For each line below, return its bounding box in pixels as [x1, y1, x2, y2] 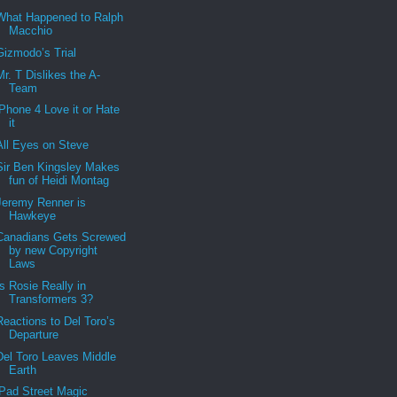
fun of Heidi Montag [9, 173, 110, 187]
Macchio [9, 24, 53, 38]
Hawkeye [9, 208, 57, 222]
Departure [9, 327, 59, 341]
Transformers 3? [9, 292, 94, 307]
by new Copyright [9, 244, 98, 258]
